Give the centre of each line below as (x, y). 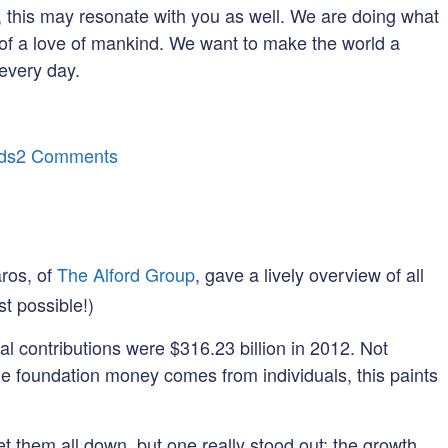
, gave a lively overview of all (309, 274)
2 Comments (67, 155)
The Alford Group (126, 274)
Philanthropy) (170, 316)
